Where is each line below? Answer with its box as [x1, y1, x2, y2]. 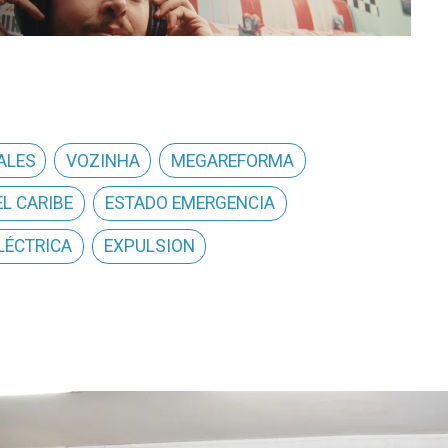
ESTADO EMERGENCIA [105, 193, 276, 214]
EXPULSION [103, 236, 195, 257]
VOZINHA [66, 150, 141, 171]
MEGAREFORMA [171, 150, 295, 171]
